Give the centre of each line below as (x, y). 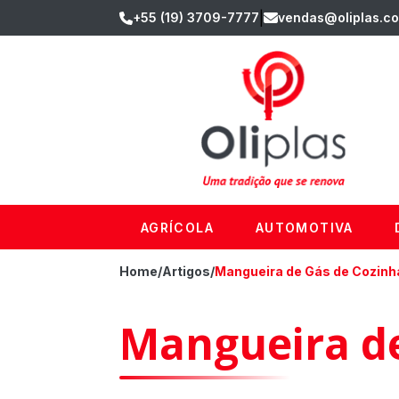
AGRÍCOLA (177, 227)
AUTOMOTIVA (304, 227)
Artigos (187, 271)
